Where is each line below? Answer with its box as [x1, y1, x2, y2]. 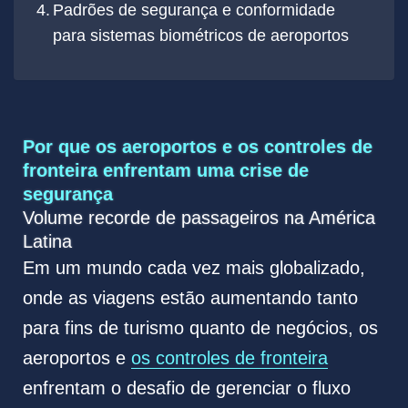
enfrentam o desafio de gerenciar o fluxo [22, 378, 351, 399]
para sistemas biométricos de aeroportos [53, 26, 350, 46]
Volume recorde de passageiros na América [22, 208, 375, 229]
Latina [22, 231, 72, 252]
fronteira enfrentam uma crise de [22, 160, 309, 181]
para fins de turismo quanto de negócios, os [22, 318, 378, 339]
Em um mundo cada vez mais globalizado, [22, 258, 365, 279]
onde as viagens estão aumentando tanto [22, 288, 358, 309]
